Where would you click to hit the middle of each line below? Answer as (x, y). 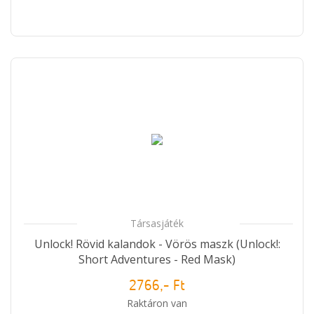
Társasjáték (157, 223)
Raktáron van (157, 303)
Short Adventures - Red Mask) (157, 259)
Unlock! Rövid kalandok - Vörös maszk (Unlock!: (157, 244)
